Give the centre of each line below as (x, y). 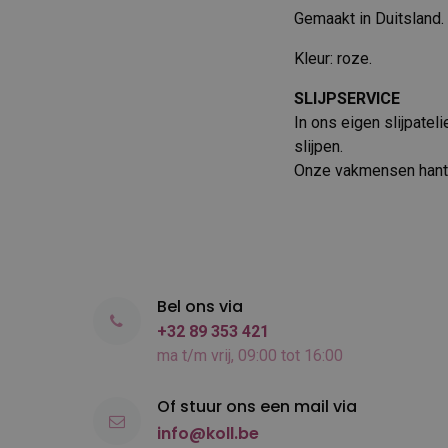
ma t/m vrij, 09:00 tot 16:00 (249, 355)
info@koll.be (207, 433)
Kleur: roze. (333, 58)
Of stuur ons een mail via (256, 406)
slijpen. (318, 146)
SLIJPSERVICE (347, 98)
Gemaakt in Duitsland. (369, 18)
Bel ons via (199, 306)
